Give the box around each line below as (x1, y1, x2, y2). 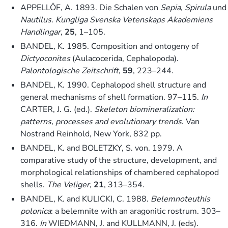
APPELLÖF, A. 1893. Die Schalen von (20, 2, 160, 13)
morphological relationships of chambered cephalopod (20, 166, 219, 178)
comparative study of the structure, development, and (20, 154, 217, 166)
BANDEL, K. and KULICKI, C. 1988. (20, 193, 151, 205)
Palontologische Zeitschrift (20, 65, 119, 76)
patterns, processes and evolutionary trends (20, 116, 182, 127)
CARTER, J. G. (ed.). (20, 103, 94, 115)
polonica (20, 205, 51, 217)
